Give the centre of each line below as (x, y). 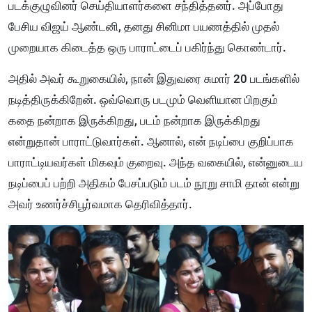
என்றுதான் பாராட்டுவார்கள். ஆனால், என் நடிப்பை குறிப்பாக (151, 141)
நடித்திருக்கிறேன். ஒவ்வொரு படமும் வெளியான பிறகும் (143, 99)
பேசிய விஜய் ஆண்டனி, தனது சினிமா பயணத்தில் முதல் (144, 26)
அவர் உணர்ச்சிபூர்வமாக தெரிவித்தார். (100, 204)
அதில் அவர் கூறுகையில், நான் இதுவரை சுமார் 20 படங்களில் (154, 78)
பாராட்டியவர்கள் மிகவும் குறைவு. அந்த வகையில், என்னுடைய (156, 162)
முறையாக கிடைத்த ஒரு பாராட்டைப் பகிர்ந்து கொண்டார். (147, 47)
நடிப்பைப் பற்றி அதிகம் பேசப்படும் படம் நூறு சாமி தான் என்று (154, 183)
